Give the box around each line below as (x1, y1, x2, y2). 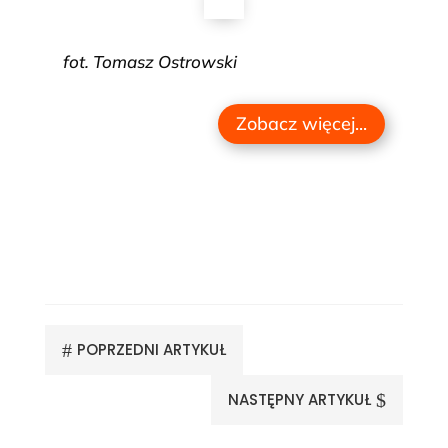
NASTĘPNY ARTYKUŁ (228, 389, 372, 411)
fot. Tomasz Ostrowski (62, 50, 237, 72)
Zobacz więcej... (236, 112, 368, 135)
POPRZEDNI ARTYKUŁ (76, 339, 226, 361)
